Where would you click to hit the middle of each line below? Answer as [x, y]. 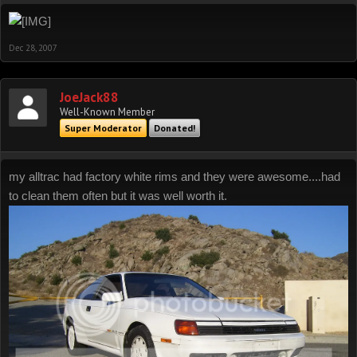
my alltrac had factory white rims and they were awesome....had [175, 176]
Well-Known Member [107, 112]
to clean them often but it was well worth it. [118, 195]
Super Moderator [103, 127]
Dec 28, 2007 [33, 47]
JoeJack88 [89, 97]
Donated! [175, 127]
